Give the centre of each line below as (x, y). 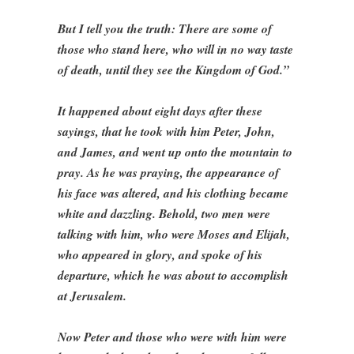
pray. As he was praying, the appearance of (169, 172)
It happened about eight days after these (160, 110)
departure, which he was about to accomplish (173, 275)
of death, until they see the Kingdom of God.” (174, 69)
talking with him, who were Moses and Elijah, (174, 233)
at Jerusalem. (92, 295)
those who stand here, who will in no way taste (176, 49)
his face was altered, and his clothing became (173, 192)
